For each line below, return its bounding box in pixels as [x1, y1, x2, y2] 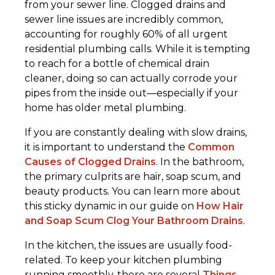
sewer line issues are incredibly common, [25, 14, 223, 26]
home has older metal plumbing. [25, 102, 186, 114]
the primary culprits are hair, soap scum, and [25, 171, 241, 183]
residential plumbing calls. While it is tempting [25, 43, 250, 55]
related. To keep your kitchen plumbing [25, 254, 222, 266]
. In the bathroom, [156, 156, 244, 168]
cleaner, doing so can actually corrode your [25, 72, 238, 85]
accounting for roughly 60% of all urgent [25, 28, 228, 41]
